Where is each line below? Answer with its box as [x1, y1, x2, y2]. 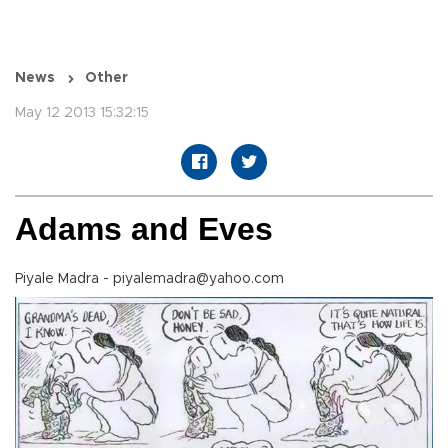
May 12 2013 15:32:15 [15, 106, 149, 121]
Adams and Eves [15, 211, 273, 248]
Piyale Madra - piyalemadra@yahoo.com [15, 272, 284, 287]
